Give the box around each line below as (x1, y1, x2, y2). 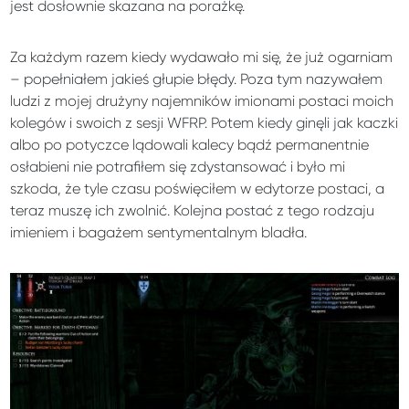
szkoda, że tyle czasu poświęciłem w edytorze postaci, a (10, 180, 385, 198)
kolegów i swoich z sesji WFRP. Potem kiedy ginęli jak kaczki (10, 114, 399, 132)
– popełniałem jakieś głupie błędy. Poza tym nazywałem (10, 70, 383, 89)
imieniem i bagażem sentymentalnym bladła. (10, 224, 308, 242)
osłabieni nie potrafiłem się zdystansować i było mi (10, 158, 346, 176)
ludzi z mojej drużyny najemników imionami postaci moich (10, 92, 394, 110)
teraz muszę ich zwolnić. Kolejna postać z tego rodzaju (10, 202, 375, 220)
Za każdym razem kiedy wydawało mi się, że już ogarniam (10, 48, 393, 67)
